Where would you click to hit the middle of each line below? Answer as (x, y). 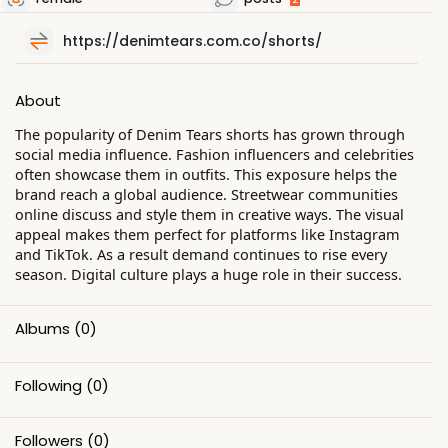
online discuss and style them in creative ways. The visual (209, 213)
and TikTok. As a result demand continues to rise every (201, 253)
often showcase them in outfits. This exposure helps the (206, 173)
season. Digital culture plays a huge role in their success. (208, 273)
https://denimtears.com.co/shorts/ (192, 40)
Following (48, 385)
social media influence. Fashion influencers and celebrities (214, 153)
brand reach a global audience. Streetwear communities (206, 193)
